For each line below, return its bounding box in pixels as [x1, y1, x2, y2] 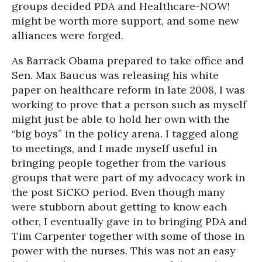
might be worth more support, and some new [12, 14, 239, 27]
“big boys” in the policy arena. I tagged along [12, 127, 239, 140]
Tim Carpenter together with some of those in [12, 229, 244, 243]
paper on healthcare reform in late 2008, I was [12, 83, 245, 96]
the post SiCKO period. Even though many [12, 185, 225, 199]
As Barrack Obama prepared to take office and [12, 54, 244, 67]
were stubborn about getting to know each [12, 200, 227, 213]
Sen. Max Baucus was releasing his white [12, 68, 219, 82]
